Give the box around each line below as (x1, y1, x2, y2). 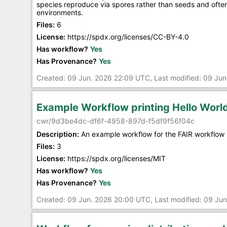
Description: (36, 129, 79, 138)
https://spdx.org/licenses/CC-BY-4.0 (67, 32, 189, 41)
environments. (36, 8, 83, 17)
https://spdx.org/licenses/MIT (67, 154, 166, 163)
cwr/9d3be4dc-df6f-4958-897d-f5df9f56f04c (36, 116, 195, 125)
